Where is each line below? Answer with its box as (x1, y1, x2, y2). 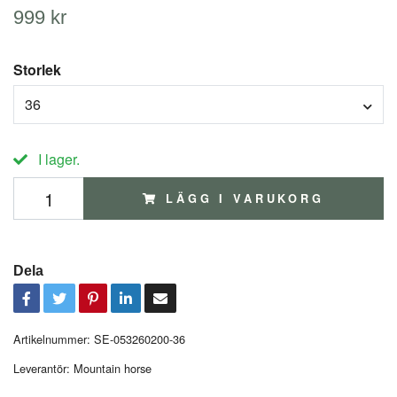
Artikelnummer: (13, 331, 90, 348)
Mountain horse (74, 360, 152, 378)
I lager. (35, 149, 80, 170)
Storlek (13, 59, 61, 80)
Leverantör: (13, 360, 70, 378)
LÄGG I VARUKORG (166, 191, 324, 207)
